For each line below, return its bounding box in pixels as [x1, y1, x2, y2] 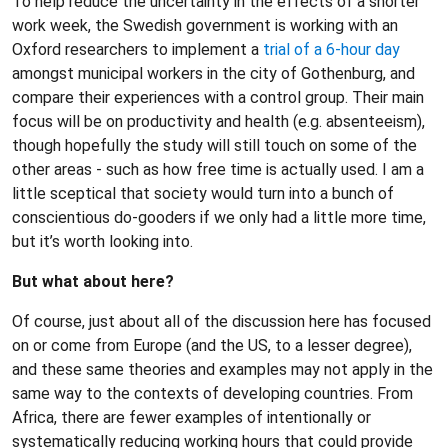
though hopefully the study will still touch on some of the [12, 136, 417, 155]
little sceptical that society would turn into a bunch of [12, 184, 394, 203]
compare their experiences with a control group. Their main [12, 88, 424, 107]
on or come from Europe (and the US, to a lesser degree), [12, 336, 412, 355]
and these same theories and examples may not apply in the [12, 360, 433, 379]
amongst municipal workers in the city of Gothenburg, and [12, 64, 415, 83]
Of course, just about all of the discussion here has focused [12, 312, 431, 331]
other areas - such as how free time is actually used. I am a [12, 160, 424, 179]
